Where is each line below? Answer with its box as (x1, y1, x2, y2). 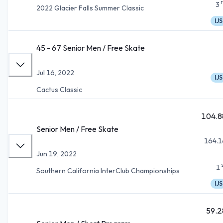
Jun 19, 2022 (36, 149, 77, 158)
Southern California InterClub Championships (36, 166, 180, 175)
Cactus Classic (36, 85, 82, 94)
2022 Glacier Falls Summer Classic (36, 3, 144, 12)
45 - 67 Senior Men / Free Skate (36, 42, 145, 53)
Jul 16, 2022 (36, 68, 74, 77)
